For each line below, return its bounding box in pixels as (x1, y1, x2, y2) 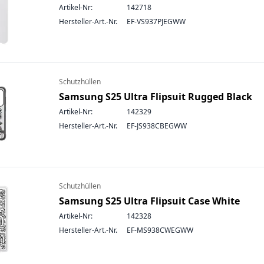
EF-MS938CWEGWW (127, 225, 193, 235)
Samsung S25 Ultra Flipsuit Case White (59, 194, 240, 207)
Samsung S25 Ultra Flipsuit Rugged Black (59, 90, 252, 103)
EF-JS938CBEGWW (127, 121, 187, 131)
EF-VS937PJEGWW (127, 16, 186, 27)
